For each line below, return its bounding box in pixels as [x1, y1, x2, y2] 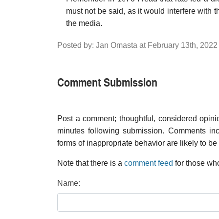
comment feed [124, 159, 173, 167]
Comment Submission [57, 73, 157, 90]
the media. [66, 19, 102, 27]
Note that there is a [57, 159, 124, 167]
